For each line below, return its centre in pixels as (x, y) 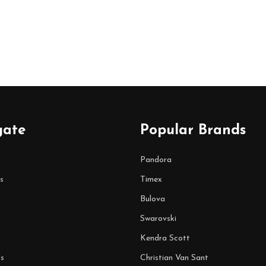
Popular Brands (193, 131)
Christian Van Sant (174, 258)
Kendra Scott (165, 238)
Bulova (153, 199)
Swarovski (158, 219)
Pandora (156, 160)
